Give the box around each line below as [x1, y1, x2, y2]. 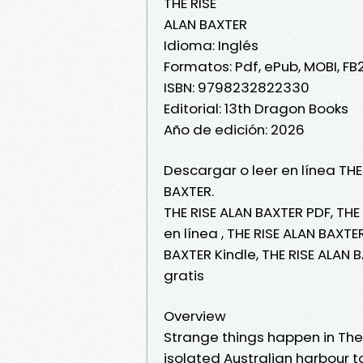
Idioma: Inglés [164, 35, 258, 55]
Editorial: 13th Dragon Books [164, 98, 348, 118]
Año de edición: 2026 [164, 119, 305, 139]
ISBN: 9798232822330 [164, 77, 310, 97]
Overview [164, 305, 226, 326]
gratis [164, 265, 204, 285]
